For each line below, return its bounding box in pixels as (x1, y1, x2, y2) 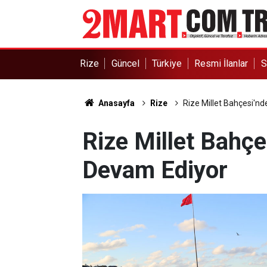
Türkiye (152, 58, 182, 69)
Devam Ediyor (82, 156, 228, 184)
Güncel (111, 58, 139, 69)
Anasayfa (96, 98, 135, 108)
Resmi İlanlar (194, 58, 249, 69)
